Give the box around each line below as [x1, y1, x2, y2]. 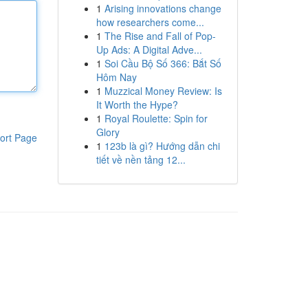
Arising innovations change [104, 1, 221, 15]
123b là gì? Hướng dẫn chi [104, 139, 220, 153]
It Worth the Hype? [96, 98, 178, 111]
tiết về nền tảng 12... [96, 153, 186, 166]
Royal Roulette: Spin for [104, 111, 208, 125]
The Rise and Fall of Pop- [104, 29, 216, 43]
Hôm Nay [96, 70, 137, 84]
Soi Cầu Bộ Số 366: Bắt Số [104, 56, 221, 70]
